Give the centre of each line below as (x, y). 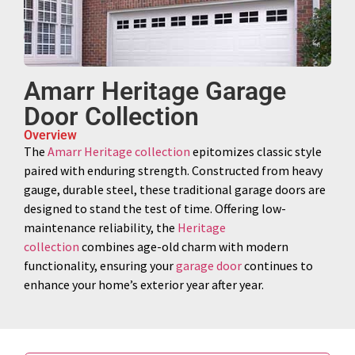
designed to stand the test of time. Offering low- (155, 208)
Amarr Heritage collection (119, 151)
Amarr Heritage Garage (155, 91)
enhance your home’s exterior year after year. (144, 284)
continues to (277, 265)
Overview (50, 135)
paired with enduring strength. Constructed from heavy (173, 170)
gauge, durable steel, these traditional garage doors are (175, 189)
